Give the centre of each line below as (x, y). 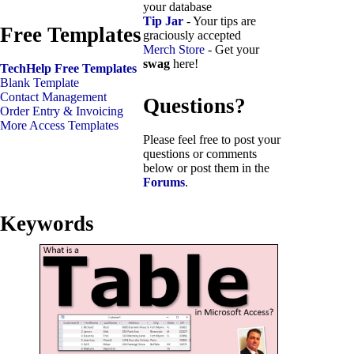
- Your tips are (220, 21)
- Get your (232, 50)
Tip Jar (163, 21)
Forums (164, 182)
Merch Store (174, 50)
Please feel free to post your (212, 139)
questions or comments (200, 153)
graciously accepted (192, 36)
